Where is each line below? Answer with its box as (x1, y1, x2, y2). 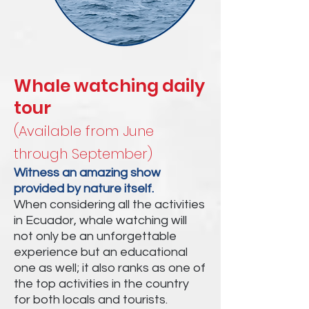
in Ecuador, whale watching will (14, 214, 187, 227)
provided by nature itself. (14, 182, 154, 195)
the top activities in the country (14, 277, 189, 290)
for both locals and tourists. (14, 293, 168, 306)
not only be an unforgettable (14, 230, 177, 243)
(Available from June (14, 121, 154, 141)
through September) (14, 144, 152, 163)
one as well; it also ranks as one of (14, 261, 206, 275)
